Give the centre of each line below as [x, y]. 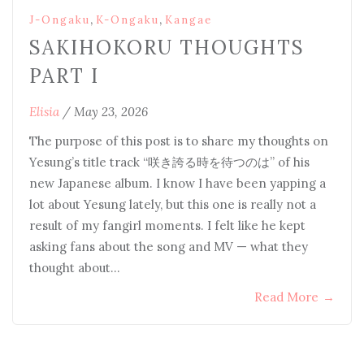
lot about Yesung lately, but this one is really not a [173, 204]
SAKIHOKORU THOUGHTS [167, 48]
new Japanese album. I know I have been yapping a [178, 183]
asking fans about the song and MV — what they [169, 247]
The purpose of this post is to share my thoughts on [179, 141]
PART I [64, 76]
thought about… [75, 268]
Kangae [188, 20]
